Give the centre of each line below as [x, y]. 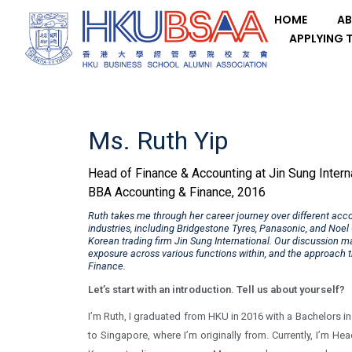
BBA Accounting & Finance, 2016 [177, 192]
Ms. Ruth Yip [158, 140]
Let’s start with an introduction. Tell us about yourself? [216, 289]
